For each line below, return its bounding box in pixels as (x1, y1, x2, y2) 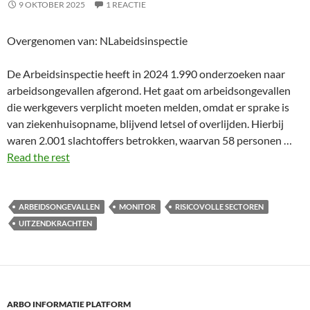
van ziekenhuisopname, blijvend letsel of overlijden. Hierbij (7, 117, 284, 130)
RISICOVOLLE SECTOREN (175, 202, 264, 211)
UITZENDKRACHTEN (19, 219, 92, 228)
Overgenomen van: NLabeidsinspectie (7, 34, 188, 47)
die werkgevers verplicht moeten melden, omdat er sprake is (7, 100, 289, 113)
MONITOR (119, 202, 156, 211)
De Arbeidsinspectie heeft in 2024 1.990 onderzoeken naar (7, 67, 285, 80)
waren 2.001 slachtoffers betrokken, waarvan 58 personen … (7, 134, 292, 147)
